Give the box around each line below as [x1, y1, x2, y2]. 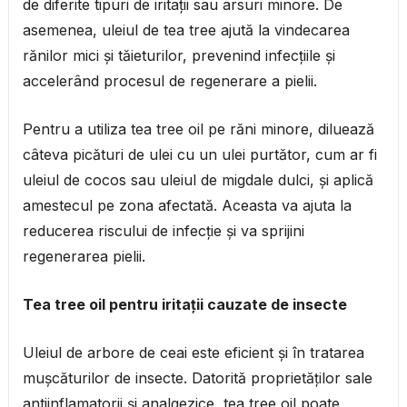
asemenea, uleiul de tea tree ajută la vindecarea [22, 21, 350, 40]
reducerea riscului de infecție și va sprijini [22, 222, 304, 241]
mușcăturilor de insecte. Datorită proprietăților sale [22, 369, 372, 388]
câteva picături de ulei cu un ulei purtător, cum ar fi [22, 145, 377, 164]
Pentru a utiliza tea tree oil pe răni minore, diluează [22, 120, 374, 139]
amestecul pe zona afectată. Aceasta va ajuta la [22, 196, 352, 215]
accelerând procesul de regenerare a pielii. [22, 72, 317, 91]
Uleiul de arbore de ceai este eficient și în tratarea [22, 343, 364, 362]
